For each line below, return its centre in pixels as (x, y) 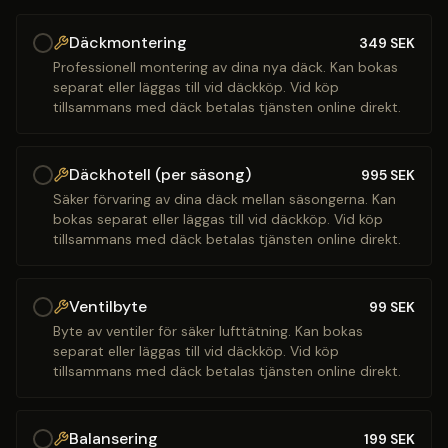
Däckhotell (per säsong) (160, 174)
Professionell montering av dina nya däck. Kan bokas (225, 67)
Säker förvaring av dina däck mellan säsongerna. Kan (224, 199)
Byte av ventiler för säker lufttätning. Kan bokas (208, 331)
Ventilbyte (108, 306)
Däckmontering (128, 42)
